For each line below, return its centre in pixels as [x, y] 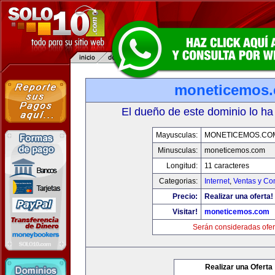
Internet [217, 181]
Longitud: [182, 166]
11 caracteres [227, 166]
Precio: [185, 196]
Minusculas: [178, 150]
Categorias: [178, 181]
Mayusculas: [177, 135]
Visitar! [185, 212]
